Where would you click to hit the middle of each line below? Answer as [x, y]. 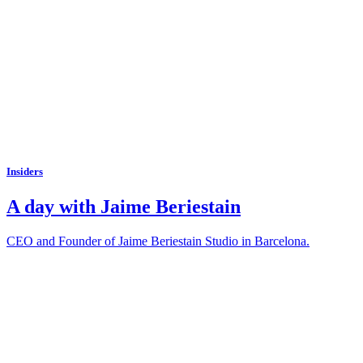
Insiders [25, 171]
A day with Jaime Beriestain [124, 207]
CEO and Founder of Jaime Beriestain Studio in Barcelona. [158, 241]
